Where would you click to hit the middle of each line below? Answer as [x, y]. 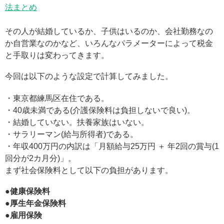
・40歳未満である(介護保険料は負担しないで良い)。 [100, 110]
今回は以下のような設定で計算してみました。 [89, 76]
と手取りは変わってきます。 [57, 55]
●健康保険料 [27, 191]
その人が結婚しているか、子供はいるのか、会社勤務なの [109, 31]
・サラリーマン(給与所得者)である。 [71, 134]
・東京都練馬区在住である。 [57, 98]
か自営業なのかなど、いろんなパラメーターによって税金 [109, 43]
